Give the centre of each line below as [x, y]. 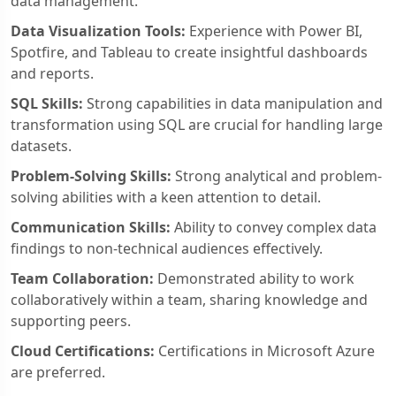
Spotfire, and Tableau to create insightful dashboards [189, 52]
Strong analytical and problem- [277, 175]
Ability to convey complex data [274, 227]
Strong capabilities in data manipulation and [233, 103]
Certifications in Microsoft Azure [265, 350]
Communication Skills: [91, 227]
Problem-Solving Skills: [91, 175]
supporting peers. [71, 320]
